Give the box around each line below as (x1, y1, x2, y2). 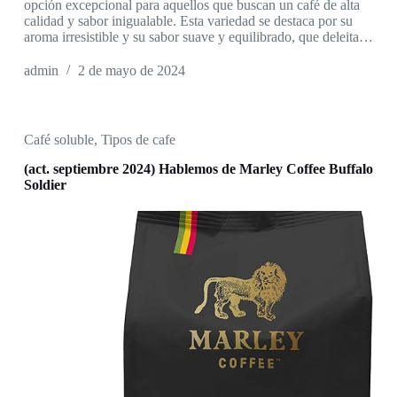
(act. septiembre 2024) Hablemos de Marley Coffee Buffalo (23, 161, 373, 177)
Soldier (23, 177, 66, 193)
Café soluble (23, 132, 94, 148)
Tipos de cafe (100, 132, 175, 148)
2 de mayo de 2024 (77, 63, 185, 79)
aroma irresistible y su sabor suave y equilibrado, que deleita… (23, 29, 373, 45)
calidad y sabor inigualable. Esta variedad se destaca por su (23, 13, 353, 29)
